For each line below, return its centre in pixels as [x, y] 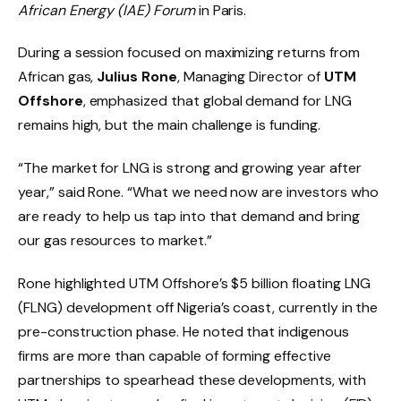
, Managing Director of [250, 77]
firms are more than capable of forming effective [175, 356]
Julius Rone [137, 77]
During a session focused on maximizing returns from [189, 53]
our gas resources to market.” [115, 241]
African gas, [58, 77]
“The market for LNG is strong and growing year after [190, 168]
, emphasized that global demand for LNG [217, 101]
